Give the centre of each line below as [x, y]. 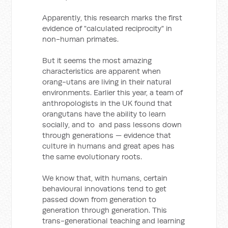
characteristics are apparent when [102, 71]
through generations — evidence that [107, 135]
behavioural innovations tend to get [105, 189]
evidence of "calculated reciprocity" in [107, 28]
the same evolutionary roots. [92, 156]
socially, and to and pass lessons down [112, 124]
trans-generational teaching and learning [114, 221]
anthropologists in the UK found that [107, 103]
